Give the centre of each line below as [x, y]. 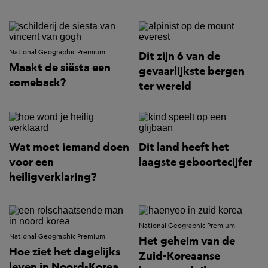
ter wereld [165, 86]
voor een [31, 162]
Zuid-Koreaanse [179, 256]
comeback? [37, 83]
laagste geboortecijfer [196, 162]
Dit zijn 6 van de [179, 56]
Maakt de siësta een [60, 68]
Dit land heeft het [184, 147]
